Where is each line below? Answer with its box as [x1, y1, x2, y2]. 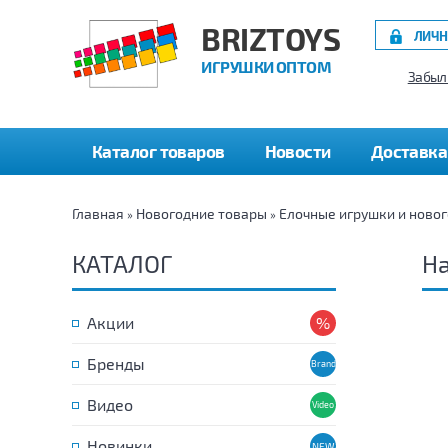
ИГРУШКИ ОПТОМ [201, 57, 332, 76]
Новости [264, 141, 331, 161]
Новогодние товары [136, 205, 267, 222]
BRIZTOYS [201, 20, 340, 57]
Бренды [87, 354, 145, 373]
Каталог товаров [92, 141, 225, 161]
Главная [72, 205, 124, 222]
